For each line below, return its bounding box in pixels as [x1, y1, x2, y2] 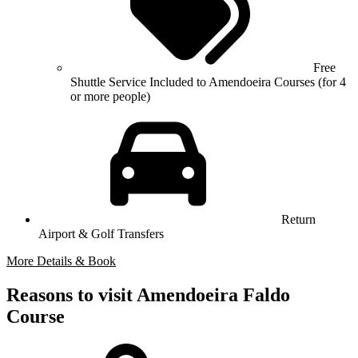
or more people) [70, 89, 150, 104]
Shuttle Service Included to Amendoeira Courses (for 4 [70, 75, 346, 89]
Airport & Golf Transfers [38, 227, 164, 241]
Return [281, 213, 316, 227]
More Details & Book [6, 254, 116, 268]
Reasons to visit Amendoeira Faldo [6, 284, 290, 306]
